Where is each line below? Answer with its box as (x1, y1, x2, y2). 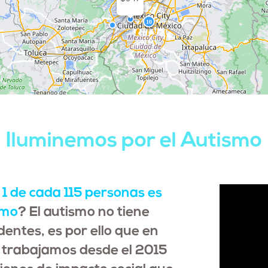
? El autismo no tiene (17, 205, 150, 220)
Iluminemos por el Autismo (6, 130, 262, 152)
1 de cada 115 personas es (2, 186, 163, 200)
